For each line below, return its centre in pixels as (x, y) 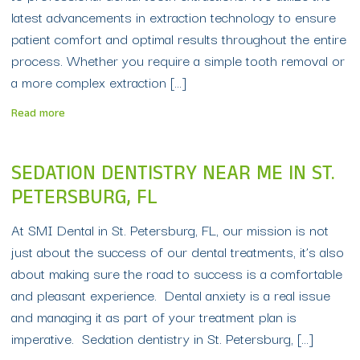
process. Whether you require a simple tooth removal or (178, 60)
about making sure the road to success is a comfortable (177, 273)
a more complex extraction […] (98, 82)
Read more (38, 115)
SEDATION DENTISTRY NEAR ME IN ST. (173, 176)
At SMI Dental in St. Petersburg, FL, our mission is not (170, 229)
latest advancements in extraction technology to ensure (174, 16)
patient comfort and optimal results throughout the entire (179, 38)
